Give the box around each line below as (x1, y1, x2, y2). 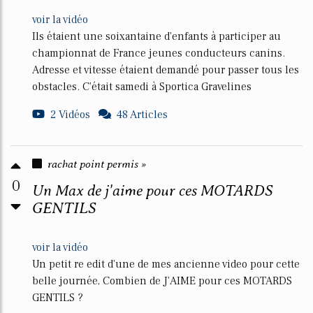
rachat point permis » (48, 157, 146, 170)
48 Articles (117, 108, 168, 122)
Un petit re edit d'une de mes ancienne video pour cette (32, 257, 300, 271)
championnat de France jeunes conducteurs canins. (32, 46, 285, 60)
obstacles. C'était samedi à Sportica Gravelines (32, 80, 252, 94)
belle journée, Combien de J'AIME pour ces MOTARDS (32, 274, 292, 288)
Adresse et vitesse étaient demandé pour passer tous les (32, 63, 299, 77)
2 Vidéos (50, 108, 90, 122)
